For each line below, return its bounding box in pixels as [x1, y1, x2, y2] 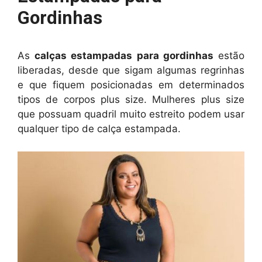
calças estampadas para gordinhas [35, 50, 213, 62]
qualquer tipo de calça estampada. [18, 123, 181, 135]
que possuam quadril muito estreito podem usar [18, 108, 244, 120]
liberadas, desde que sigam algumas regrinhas [18, 64, 244, 77]
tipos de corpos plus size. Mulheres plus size [18, 94, 244, 106]
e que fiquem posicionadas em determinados [18, 79, 244, 91]
